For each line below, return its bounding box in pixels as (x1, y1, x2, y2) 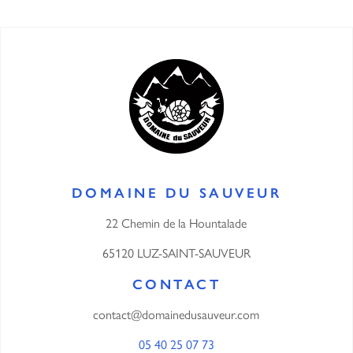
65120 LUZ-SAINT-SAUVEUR (102, 245, 251, 261)
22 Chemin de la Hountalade (106, 215, 247, 231)
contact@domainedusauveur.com (93, 307, 260, 322)
